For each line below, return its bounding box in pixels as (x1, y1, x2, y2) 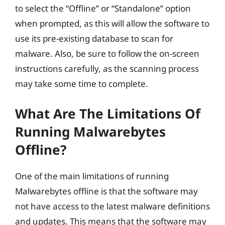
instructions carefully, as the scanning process (15, 63, 199, 74)
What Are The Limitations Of (15, 104, 200, 123)
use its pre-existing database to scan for (15, 33, 173, 44)
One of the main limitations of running (15, 170, 169, 182)
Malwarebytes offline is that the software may (15, 185, 198, 197)
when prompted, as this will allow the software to (15, 18, 209, 29)
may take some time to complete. (15, 78, 148, 89)
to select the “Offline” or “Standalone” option (15, 3, 191, 14)
